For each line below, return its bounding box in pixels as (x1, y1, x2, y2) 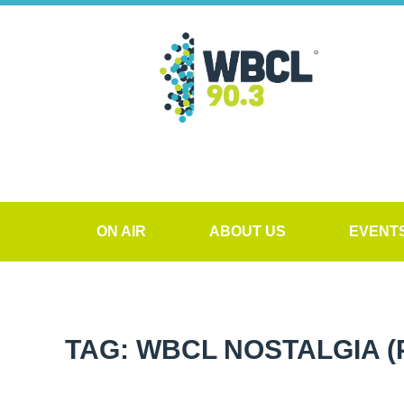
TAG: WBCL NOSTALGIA (65, 335, 387, 364)
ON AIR (96, 224, 146, 239)
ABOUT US (209, 224, 286, 239)
